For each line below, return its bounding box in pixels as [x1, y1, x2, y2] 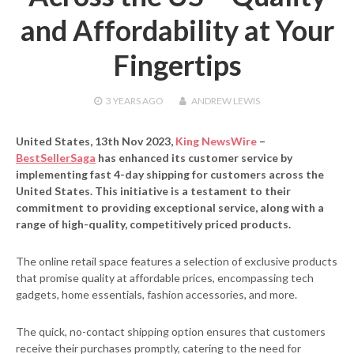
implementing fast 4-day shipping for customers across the [16, 167, 324, 181]
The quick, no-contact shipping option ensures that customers [16, 324, 326, 338]
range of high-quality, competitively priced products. [16, 217, 291, 231]
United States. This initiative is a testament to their [16, 183, 291, 198]
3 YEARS [106, 94, 141, 107]
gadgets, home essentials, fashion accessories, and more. [16, 287, 297, 301]
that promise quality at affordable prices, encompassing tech [16, 270, 314, 284]
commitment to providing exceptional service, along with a [16, 200, 324, 214]
